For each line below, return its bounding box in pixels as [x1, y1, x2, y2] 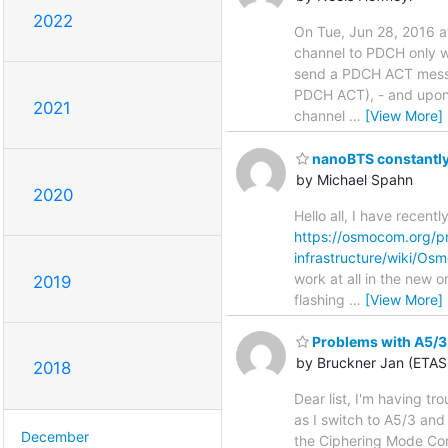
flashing [294, 290, 349, 308]
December [21, 428, 89, 446]
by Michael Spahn [296, 170, 413, 188]
